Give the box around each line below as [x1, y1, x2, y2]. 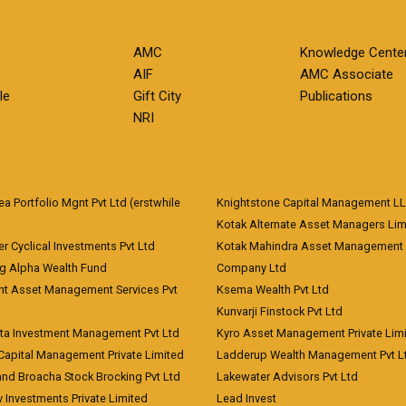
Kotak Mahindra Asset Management [217, 239, 403, 253]
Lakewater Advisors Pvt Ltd [217, 370, 358, 383]
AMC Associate [299, 66, 393, 82]
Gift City [133, 88, 182, 104]
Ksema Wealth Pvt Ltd [217, 283, 329, 296]
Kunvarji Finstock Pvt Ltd [217, 304, 343, 318]
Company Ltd [217, 261, 286, 275]
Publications [299, 88, 372, 104]
